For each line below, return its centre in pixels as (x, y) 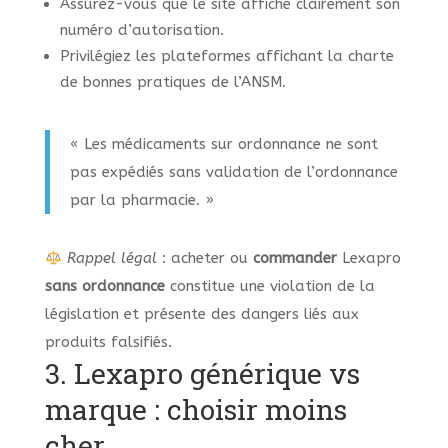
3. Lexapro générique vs (202, 374)
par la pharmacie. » (141, 200)
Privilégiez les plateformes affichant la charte (226, 56)
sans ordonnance (104, 286)
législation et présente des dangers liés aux (201, 314)
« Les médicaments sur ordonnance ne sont (223, 144)
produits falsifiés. (108, 342)
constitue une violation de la (269, 286)
